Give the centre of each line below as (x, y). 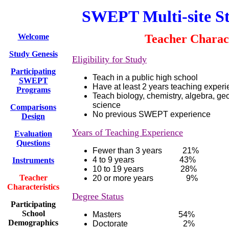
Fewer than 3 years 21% (146, 151)
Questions (33, 143)
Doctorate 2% (144, 224)
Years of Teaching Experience (128, 132)
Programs (33, 90)
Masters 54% (144, 214)
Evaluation (33, 134)
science (107, 105)
